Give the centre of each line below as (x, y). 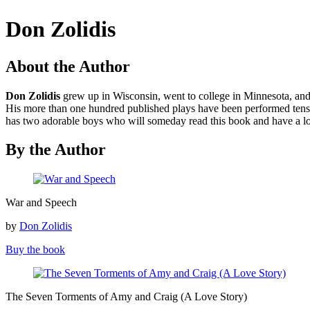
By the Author (56, 150)
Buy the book (35, 250)
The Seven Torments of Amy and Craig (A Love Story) (126, 297)
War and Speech (41, 203)
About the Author (68, 66)
